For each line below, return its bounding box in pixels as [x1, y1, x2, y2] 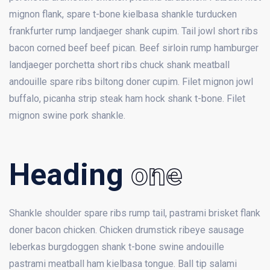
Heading [9, 157, 131, 193]
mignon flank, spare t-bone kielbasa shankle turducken [9, 8, 237, 20]
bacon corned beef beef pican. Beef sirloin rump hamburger [9, 42, 259, 54]
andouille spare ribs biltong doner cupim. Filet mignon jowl [9, 76, 253, 88]
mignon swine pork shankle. [9, 110, 125, 122]
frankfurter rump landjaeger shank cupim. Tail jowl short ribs [9, 25, 258, 37]
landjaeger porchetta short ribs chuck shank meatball [9, 59, 230, 71]
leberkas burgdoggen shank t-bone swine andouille [9, 241, 224, 253]
